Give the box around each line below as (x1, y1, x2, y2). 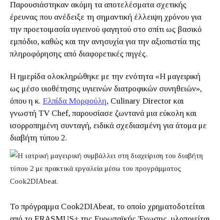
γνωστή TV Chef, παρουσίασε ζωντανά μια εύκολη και (10, 109, 196, 118)
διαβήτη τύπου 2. (10, 133, 67, 142)
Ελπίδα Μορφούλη (43, 96, 107, 106)
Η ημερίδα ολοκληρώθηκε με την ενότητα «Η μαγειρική (10, 72, 200, 81)
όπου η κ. (10, 96, 43, 106)
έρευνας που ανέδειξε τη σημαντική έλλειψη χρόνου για (10, 12, 201, 22)
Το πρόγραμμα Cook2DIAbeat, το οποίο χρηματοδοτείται (10, 202, 205, 211)
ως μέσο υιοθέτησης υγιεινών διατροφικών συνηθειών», (10, 84, 202, 93)
